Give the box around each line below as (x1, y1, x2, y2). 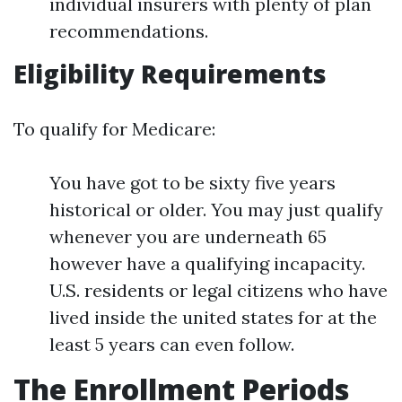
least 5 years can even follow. (49, 333, 294, 355)
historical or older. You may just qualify (49, 198, 383, 221)
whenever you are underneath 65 (49, 225, 327, 248)
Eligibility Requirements (13, 57, 327, 91)
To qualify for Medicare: (13, 118, 215, 140)
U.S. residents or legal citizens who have (49, 279, 388, 301)
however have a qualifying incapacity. (49, 252, 365, 275)
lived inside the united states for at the (49, 306, 377, 328)
